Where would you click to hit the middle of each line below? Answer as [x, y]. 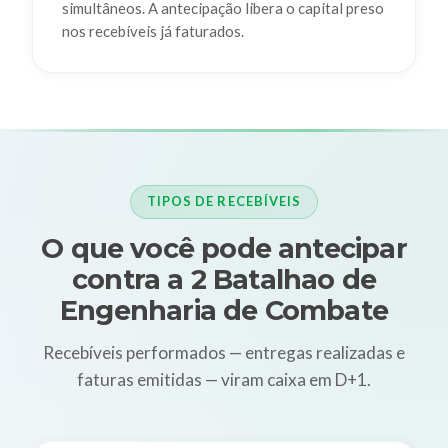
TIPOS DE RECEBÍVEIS [224, 201]
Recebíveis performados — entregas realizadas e [224, 352]
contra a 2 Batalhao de [224, 280]
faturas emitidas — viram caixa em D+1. [224, 379]
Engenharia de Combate [224, 311]
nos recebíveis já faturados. [152, 31]
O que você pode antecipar [224, 249]
